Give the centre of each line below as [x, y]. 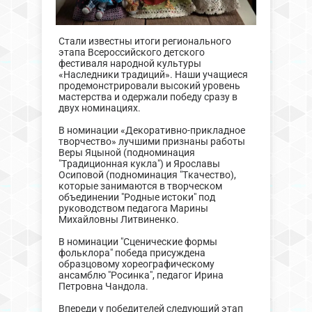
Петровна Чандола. [103, 286]
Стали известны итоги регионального [145, 41]
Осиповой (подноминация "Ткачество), [147, 175]
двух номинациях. [99, 108]
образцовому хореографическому [136, 264]
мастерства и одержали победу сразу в [148, 97]
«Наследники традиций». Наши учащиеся [153, 75]
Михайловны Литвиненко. [118, 219]
